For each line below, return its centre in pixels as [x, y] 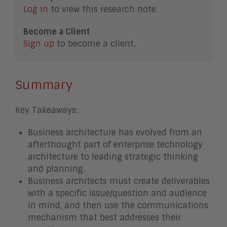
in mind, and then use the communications [118, 205]
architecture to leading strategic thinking [113, 157]
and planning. [56, 169]
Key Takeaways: [47, 110]
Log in [36, 9]
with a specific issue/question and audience [117, 193]
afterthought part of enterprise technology [115, 145]
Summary [44, 85]
